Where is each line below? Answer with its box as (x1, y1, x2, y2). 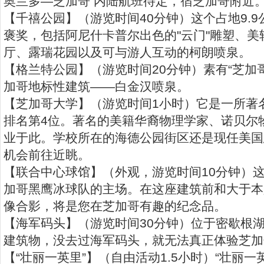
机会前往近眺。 (4, 148, 90, 161)
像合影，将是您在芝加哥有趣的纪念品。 (4, 199, 226, 213)
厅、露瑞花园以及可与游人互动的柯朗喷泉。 (4, 45, 251, 59)
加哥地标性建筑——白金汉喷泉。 (4, 80, 189, 93)
